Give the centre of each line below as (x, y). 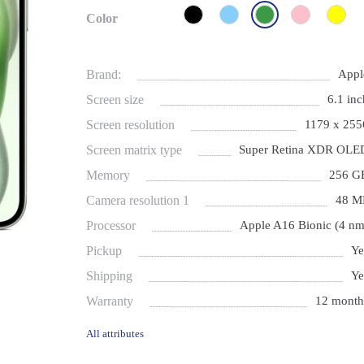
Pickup (104, 251)
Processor (111, 226)
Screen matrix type (134, 150)
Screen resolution (131, 125)
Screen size (115, 100)
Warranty (110, 301)
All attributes (115, 334)
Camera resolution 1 (138, 201)
